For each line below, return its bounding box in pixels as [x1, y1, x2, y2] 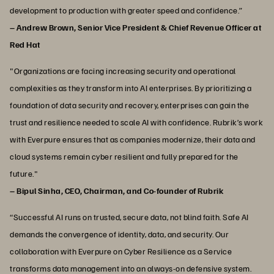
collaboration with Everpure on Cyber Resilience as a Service [10, 246, 232, 257]
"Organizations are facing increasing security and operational [10, 65, 236, 76]
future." [10, 168, 38, 179]
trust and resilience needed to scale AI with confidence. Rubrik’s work [10, 117, 263, 128]
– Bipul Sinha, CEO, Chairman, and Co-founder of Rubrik [10, 185, 223, 196]
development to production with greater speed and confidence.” [10, 5, 243, 16]
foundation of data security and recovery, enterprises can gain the [10, 100, 249, 111]
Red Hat [10, 39, 40, 50]
